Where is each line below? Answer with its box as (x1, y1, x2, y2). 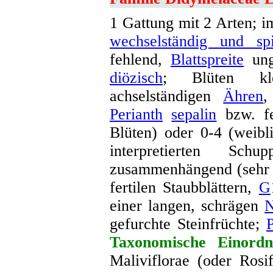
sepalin (171, 105, 217, 123)
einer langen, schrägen (110, 197, 264, 214)
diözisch (110, 69, 163, 87)
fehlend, (110, 51, 171, 68)
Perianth (110, 105, 163, 123)
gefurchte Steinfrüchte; (110, 215, 266, 233)
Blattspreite (171, 51, 244, 68)
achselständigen (110, 87, 224, 105)
